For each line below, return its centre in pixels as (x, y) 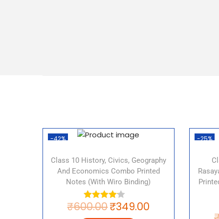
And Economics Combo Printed (108, 171)
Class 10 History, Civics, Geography (108, 161)
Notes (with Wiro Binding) (109, 182)
